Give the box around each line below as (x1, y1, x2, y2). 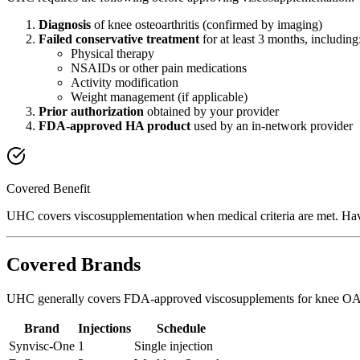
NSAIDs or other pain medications (71, 61, 247, 76)
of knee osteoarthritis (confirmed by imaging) (91, 18, 322, 32)
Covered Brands (6, 254, 141, 276)
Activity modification (71, 76, 178, 90)
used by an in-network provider (190, 119, 353, 133)
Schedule (156, 321, 206, 335)
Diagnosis (39, 18, 91, 32)
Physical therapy (71, 47, 154, 61)
